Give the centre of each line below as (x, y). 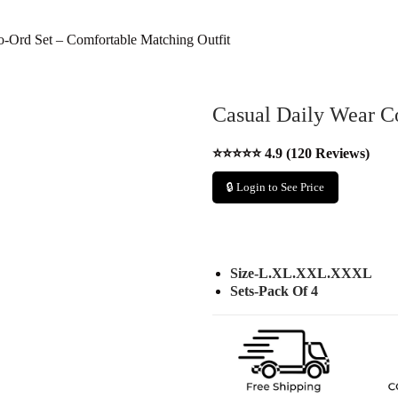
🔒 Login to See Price (275, 187)
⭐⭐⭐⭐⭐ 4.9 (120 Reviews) (291, 153)
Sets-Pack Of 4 (274, 291)
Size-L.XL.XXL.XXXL (301, 273)
